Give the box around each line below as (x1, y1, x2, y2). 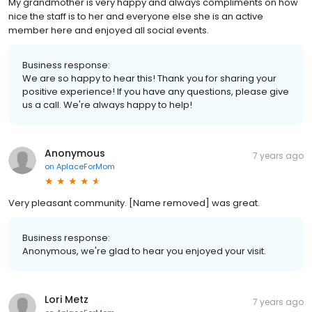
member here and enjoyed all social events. (8, 23, 209, 37)
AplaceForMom (56, 160, 115, 172)
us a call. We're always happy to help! (22, 97, 192, 111)
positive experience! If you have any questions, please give (22, 84, 289, 98)
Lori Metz (45, 292, 88, 306)
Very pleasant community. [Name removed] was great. (8, 196, 260, 210)
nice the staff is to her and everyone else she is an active (8, 9, 263, 23)
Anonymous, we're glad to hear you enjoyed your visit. (22, 244, 266, 258)
